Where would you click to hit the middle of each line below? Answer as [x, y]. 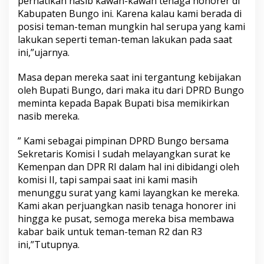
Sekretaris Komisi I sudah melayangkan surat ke [124, 154]
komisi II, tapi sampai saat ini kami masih [108, 179]
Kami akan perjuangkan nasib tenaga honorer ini [127, 205]
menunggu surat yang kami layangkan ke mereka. [128, 192]
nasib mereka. [49, 116]
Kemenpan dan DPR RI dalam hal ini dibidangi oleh [128, 166]
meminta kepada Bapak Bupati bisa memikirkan [123, 103]
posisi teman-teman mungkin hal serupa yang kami [131, 26]
